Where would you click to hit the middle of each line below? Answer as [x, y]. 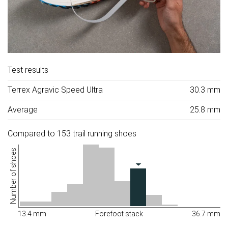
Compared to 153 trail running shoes [72, 134]
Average [23, 110]
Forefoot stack [119, 214]
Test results [28, 70]
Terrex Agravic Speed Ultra [55, 90]
